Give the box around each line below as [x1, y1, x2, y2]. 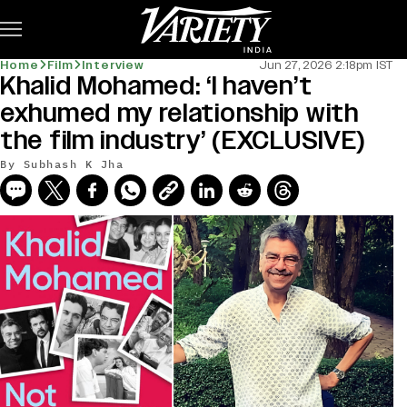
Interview [82, 57, 145, 74]
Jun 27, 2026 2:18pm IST [259, 57, 393, 74]
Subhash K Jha [23, 157, 124, 171]
